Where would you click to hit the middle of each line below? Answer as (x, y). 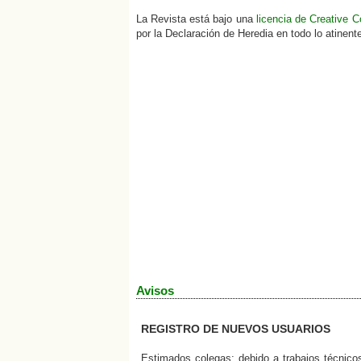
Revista (168, 19)
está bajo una (221, 19)
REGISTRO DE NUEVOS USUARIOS (236, 329)
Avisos (155, 290)
